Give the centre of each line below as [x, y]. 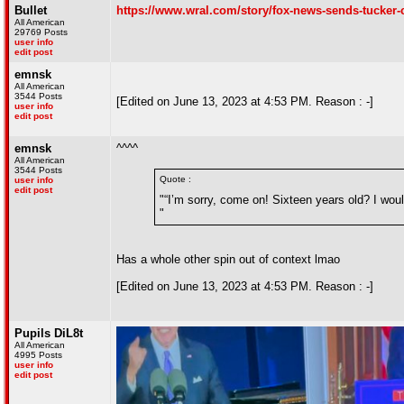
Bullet [31, 10]
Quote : [175, 179]
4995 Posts [38, 355]
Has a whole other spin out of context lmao [228, 259]
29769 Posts [41, 32]
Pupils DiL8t [49, 333]
